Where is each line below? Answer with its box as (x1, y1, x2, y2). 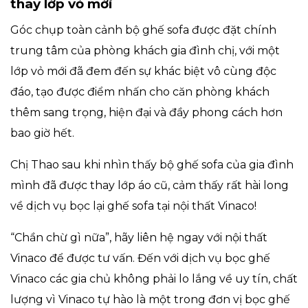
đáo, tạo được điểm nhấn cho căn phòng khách (10, 85, 269, 98)
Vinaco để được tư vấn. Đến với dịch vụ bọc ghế (10, 251, 270, 265)
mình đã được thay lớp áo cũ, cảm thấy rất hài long (10, 178, 289, 192)
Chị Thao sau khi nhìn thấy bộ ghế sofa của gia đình (10, 157, 294, 171)
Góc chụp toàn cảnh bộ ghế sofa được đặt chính (10, 23, 276, 36)
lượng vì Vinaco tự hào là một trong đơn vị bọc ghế (10, 292, 290, 306)
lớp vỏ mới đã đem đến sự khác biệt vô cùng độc (10, 64, 276, 78)
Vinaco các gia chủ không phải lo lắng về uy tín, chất (10, 272, 298, 285)
